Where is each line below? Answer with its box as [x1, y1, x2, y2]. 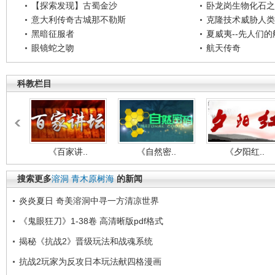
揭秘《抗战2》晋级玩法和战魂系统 [19, 236, 153, 246]
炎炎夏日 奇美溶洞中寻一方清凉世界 [19, 196, 159, 206]
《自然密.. [137, 147, 176, 157]
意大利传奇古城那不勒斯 [31, 15, 126, 25]
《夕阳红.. [225, 147, 265, 157]
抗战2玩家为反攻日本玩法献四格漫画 [19, 257, 161, 266]
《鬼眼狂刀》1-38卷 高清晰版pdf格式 [19, 216, 163, 226]
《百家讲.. [48, 147, 88, 157]
